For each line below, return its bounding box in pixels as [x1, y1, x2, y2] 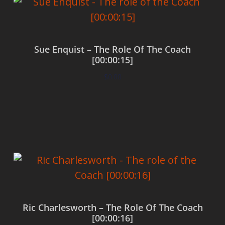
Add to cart [94, 101, 131, 111]
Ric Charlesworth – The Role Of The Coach [22, 201, 203, 214]
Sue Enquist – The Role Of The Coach [34, 43, 191, 56]
